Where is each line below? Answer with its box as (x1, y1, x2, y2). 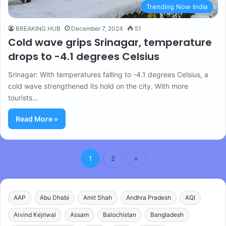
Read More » (16, 115, 58, 124)
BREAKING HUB (16, 25, 61, 33)
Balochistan (103, 211, 136, 219)
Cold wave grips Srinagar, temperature (8, 35, 212, 50)
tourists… (8, 93, 38, 102)
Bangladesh (150, 211, 184, 219)
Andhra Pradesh (126, 194, 171, 202)
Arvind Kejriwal (14, 211, 56, 219)
